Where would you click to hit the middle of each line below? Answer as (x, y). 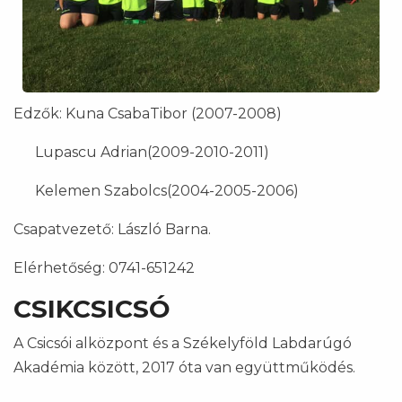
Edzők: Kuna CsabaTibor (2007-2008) (148, 113)
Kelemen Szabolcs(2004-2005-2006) (156, 190)
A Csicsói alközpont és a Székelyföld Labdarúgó (183, 343)
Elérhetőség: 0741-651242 (104, 267)
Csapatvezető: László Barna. (112, 229)
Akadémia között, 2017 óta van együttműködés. (184, 367)
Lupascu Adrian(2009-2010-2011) (141, 152)
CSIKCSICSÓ (92, 308)
